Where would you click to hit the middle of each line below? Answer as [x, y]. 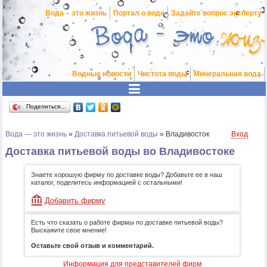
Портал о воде [139, 13]
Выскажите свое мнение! [69, 230]
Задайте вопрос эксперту [216, 13]
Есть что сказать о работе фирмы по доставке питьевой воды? [127, 223]
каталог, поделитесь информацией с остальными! [106, 183]
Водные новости [102, 74]
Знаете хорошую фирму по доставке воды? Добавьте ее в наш [126, 175]
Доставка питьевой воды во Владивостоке [120, 152]
